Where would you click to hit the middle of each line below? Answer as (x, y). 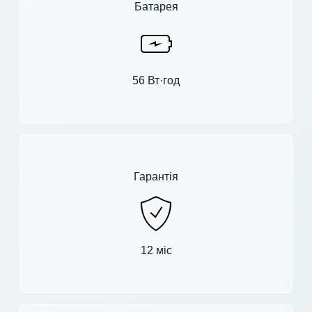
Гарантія (156, 176)
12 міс (156, 250)
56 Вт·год (156, 80)
